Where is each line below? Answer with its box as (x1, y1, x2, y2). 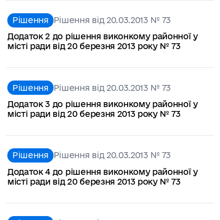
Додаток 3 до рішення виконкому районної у (7, 99, 198, 109)
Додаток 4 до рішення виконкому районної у (7, 166, 198, 176)
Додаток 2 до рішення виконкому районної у (7, 31, 198, 41)
